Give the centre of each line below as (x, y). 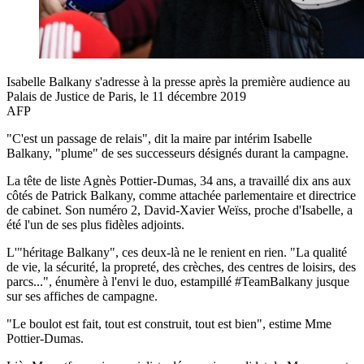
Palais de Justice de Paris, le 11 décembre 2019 (126, 96)
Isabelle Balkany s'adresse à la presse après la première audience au (178, 81)
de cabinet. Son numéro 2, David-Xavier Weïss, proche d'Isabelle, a (180, 210)
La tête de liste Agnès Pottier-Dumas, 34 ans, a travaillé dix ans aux (179, 180)
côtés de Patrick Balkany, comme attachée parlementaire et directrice (181, 195)
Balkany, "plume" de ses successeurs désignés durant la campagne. (178, 153)
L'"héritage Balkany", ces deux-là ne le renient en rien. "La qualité (177, 252)
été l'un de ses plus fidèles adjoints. (95, 224)
